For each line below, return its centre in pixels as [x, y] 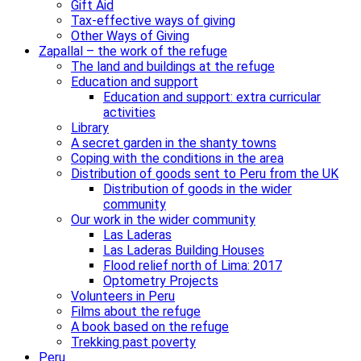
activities [129, 112]
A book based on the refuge [150, 326]
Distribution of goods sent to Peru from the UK [205, 173]
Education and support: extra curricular [212, 97]
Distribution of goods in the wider [197, 189]
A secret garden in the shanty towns [174, 143]
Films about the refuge [136, 311]
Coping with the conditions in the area [177, 158]
